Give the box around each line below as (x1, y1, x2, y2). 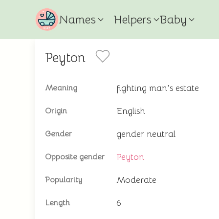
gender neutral (116, 129, 175, 139)
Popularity (45, 175, 82, 185)
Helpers (113, 12, 152, 27)
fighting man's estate (116, 83, 199, 93)
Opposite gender (45, 152, 105, 162)
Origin (45, 106, 67, 116)
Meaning (45, 83, 77, 93)
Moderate (116, 175, 156, 185)
